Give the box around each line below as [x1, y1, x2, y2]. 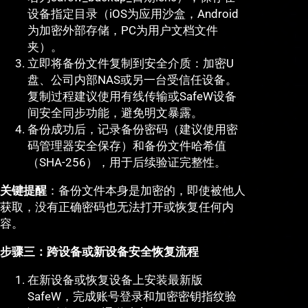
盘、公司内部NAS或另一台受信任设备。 [27, 73, 237, 87]
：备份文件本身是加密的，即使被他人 [47, 184, 245, 198]
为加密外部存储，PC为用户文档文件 [27, 23, 218, 38]
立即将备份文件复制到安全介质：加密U [27, 56, 234, 71]
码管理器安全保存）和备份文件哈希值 [27, 139, 226, 153]
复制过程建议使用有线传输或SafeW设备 [27, 89, 236, 104]
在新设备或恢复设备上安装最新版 [27, 273, 203, 287]
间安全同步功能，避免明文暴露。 [27, 106, 203, 120]
